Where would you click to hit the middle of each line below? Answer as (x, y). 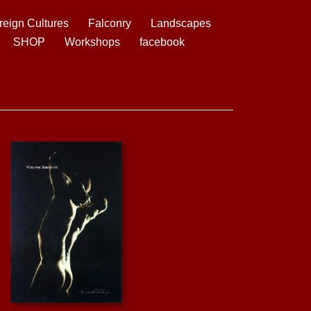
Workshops (92, 42)
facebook (162, 42)
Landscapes (181, 23)
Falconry (110, 23)
